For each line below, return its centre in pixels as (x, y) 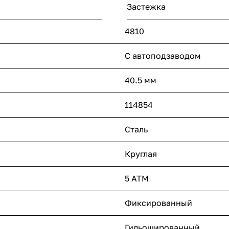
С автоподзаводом (163, 56)
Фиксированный (158, 203)
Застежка (146, 7)
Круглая (141, 154)
